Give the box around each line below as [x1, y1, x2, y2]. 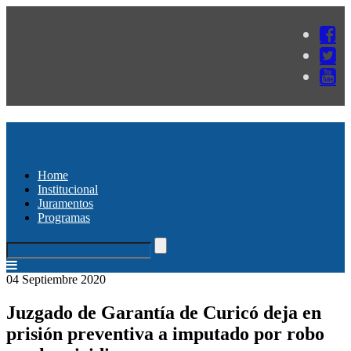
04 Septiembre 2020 [6, 272, 106, 286]
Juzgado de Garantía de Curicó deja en [6, 302, 321, 323]
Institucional [38, 182, 98, 196]
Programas [38, 210, 90, 224]
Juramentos [38, 196, 93, 210]
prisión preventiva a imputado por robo [6, 323, 324, 344]
